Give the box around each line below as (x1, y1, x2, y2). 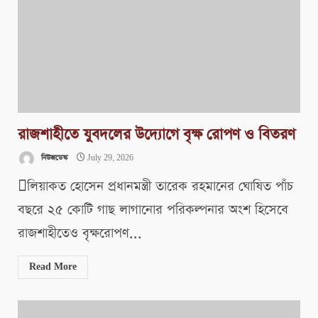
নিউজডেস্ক (39, 153, 67, 164)
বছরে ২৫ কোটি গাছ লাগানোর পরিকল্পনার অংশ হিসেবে (18, 201, 288, 219)
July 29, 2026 (85, 153, 133, 164)
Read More (29, 261, 77, 273)
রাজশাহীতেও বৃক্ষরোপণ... (18, 224, 142, 243)
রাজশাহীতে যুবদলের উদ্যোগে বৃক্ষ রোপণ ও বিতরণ (18, 124, 295, 146)
